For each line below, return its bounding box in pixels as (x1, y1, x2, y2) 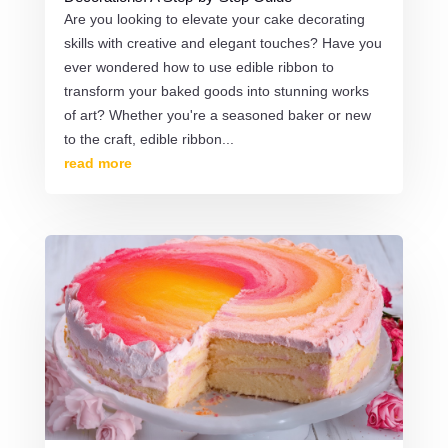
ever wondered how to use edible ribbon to (63, 58, 334, 75)
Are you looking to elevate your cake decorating (63, 10, 365, 27)
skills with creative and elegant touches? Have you (63, 34, 382, 51)
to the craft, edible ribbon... (63, 130, 234, 147)
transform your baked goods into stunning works (63, 82, 369, 99)
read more (63, 154, 132, 171)
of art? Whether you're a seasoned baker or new (63, 106, 371, 123)
